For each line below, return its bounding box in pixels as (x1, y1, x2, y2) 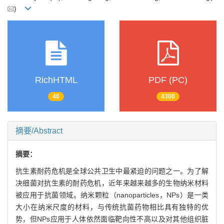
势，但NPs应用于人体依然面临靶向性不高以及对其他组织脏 (15, 214, 208, 223)
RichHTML (34, 75, 77, 85)
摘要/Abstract (15, 126, 62, 135)
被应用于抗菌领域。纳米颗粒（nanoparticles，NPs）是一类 (15, 190, 208, 199)
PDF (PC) (148, 75, 187, 85)
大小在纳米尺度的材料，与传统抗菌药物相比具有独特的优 (15, 202, 208, 211)
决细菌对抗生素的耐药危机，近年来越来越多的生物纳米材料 (15, 178, 208, 187)
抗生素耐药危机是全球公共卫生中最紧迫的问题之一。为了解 (15, 166, 208, 175)
